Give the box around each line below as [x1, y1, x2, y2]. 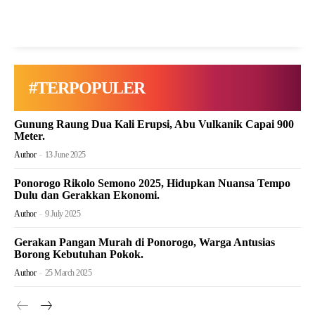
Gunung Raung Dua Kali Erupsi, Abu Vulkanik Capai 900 [14, 118, 294, 131]
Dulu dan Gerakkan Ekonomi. [14, 189, 160, 202]
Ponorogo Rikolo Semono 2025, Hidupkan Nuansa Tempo [14, 177, 290, 190]
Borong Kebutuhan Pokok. [14, 248, 143, 261]
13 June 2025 [44, 150, 86, 160]
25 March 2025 [44, 268, 91, 278]
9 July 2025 [44, 209, 80, 219]
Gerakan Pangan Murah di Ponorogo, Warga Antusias [14, 236, 275, 249]
